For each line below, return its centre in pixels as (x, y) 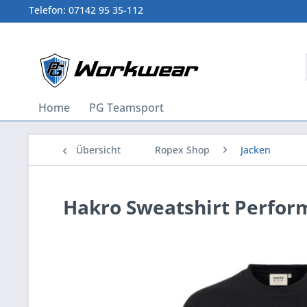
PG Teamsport (126, 108)
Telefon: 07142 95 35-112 (86, 10)
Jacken (256, 150)
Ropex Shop (182, 150)
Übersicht (98, 150)
